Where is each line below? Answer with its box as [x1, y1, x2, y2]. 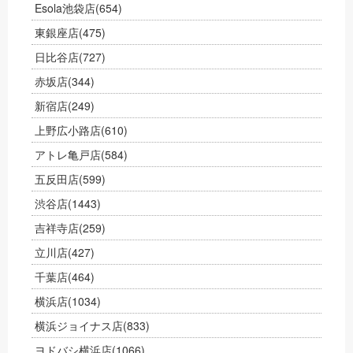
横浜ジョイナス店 [35, 318, 123, 333]
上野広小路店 [35, 122, 101, 138]
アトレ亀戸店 [35, 147, 101, 162]
